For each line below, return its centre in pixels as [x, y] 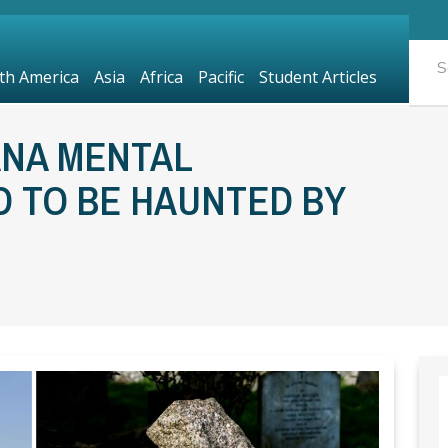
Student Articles [317, 77]
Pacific [220, 77]
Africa [161, 77]
